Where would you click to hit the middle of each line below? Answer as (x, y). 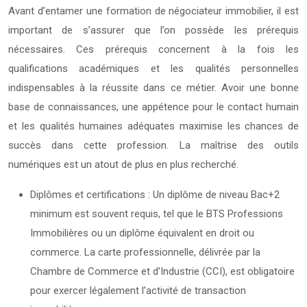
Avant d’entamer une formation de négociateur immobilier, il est (153, 11)
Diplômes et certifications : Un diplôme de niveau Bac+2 (155, 194)
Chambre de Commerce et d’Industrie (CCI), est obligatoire (162, 271)
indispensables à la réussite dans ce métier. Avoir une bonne (153, 87)
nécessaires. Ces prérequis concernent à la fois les (153, 49)
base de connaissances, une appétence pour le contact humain (153, 107)
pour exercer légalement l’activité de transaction (138, 290)
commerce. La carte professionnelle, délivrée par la (145, 252)
